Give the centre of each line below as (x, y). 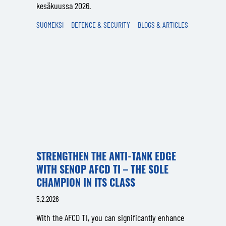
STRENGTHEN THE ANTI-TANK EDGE (106, 156)
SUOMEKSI (50, 24)
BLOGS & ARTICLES (163, 24)
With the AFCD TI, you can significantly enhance (110, 217)
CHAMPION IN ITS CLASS (86, 182)
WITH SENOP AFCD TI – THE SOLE (102, 169)
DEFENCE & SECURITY (101, 24)
